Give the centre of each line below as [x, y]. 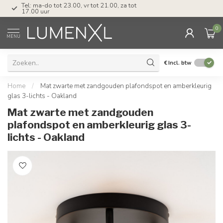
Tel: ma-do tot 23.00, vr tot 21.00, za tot [79, 5]
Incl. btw [180, 63]
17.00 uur [35, 11]
